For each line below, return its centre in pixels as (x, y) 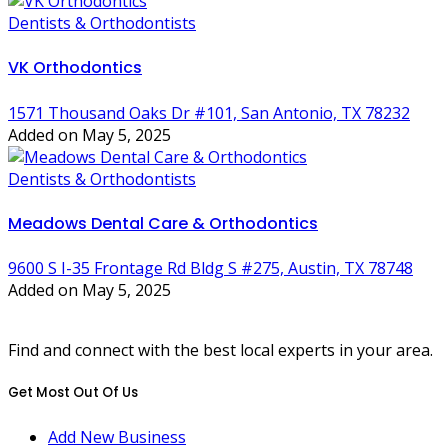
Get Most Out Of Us (73, 393)
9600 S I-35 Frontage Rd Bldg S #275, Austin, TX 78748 (210, 268)
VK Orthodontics (75, 68)
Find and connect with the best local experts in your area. (220, 350)
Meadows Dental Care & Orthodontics (163, 224)
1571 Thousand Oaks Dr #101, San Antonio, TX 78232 (209, 112)
